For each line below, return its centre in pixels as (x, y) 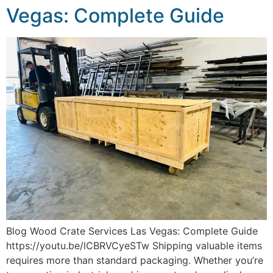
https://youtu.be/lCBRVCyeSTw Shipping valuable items (134, 246)
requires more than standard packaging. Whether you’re (135, 261)
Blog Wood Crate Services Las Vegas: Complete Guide (132, 231)
